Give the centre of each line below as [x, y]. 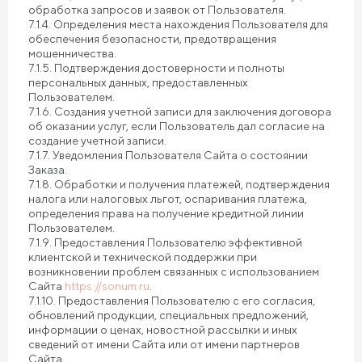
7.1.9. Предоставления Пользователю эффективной [165, 242]
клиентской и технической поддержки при [143, 257]
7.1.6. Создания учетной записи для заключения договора [180, 112]
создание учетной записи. [97, 141]
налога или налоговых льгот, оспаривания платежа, [168, 199]
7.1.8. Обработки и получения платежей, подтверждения [179, 184]
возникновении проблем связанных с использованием [174, 271]
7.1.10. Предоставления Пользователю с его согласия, [172, 301]
